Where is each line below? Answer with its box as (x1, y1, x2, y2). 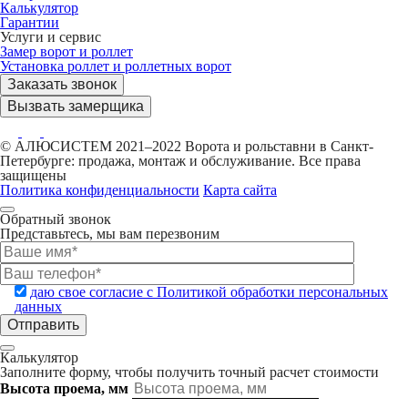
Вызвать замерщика (7, 98, 144, 114)
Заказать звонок (7, 76, 117, 92)
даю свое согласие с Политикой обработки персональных (30, 284, 388, 300)
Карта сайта (203, 182, 277, 198)
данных (15, 299, 62, 314)
